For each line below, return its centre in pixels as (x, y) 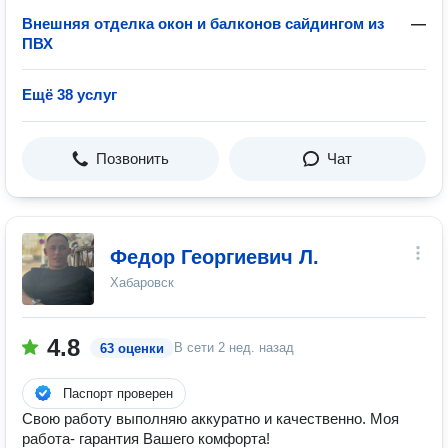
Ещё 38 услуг (69, 94)
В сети (196, 347)
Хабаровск (142, 282)
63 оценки (132, 348)
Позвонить (132, 158)
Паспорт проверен (118, 393)
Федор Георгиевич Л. (214, 257)
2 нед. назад (256, 347)
